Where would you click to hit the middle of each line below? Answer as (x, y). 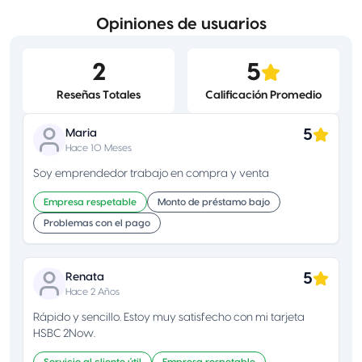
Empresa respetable (90, 202)
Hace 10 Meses (99, 148)
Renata (85, 277)
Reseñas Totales (99, 95)
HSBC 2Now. (64, 334)
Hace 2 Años (93, 292)
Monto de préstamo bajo (214, 202)
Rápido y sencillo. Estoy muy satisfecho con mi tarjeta (169, 318)
